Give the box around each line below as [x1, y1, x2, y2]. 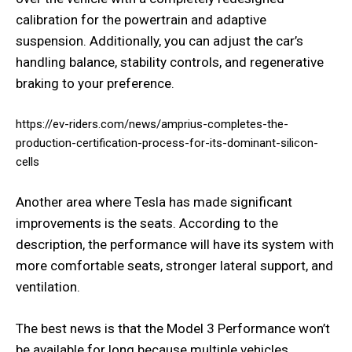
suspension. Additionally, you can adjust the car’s [16, 32, 303, 49]
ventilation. [16, 278, 80, 295]
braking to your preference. [16, 75, 174, 91]
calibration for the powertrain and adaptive [16, 11, 266, 27]
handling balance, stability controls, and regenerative [16, 53, 324, 70]
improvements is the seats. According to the [16, 214, 278, 231]
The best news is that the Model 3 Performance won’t [16, 320, 330, 336]
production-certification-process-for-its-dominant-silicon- [16, 135, 318, 150]
